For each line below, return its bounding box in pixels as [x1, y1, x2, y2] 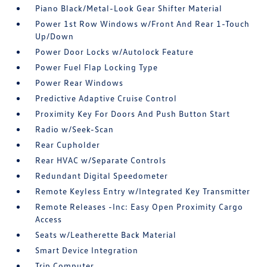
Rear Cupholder [35, 139, 101, 150]
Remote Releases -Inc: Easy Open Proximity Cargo [35, 201, 244, 212]
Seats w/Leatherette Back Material [35, 229, 177, 240]
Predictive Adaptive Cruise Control [35, 93, 178, 103]
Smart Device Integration [35, 245, 139, 255]
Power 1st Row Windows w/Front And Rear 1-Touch [35, 18, 250, 29]
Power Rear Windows [35, 77, 124, 88]
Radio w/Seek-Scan [35, 124, 114, 134]
